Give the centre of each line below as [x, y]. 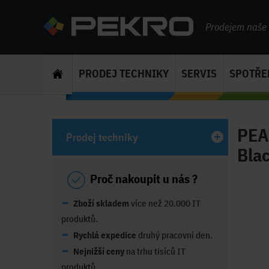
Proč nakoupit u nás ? [144, 179]
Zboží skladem [102, 203]
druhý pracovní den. [174, 235]
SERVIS [199, 74]
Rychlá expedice [105, 235]
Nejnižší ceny [99, 251]
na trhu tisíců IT [155, 251]
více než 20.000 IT [166, 203]
